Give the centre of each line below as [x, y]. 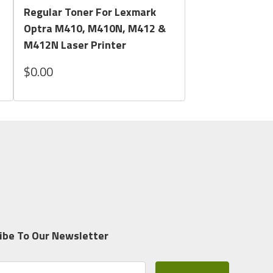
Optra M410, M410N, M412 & [95, 29]
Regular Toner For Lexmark [90, 12]
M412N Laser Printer [75, 45]
